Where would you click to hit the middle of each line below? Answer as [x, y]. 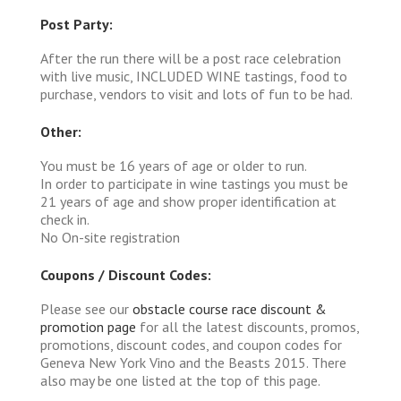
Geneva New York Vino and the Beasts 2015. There [193, 362]
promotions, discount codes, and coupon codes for [191, 344]
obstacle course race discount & [230, 308]
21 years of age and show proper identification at [188, 201]
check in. [65, 219]
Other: [61, 131]
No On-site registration [110, 237]
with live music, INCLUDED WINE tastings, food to [194, 76]
